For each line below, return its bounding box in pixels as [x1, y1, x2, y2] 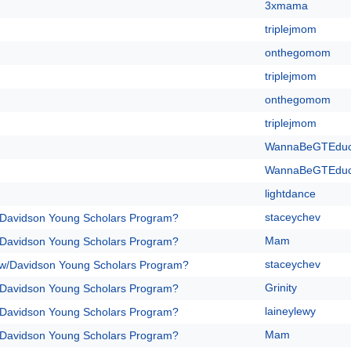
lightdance [265, 187, 316, 200]
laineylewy [265, 305, 316, 317]
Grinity [265, 281, 297, 294]
